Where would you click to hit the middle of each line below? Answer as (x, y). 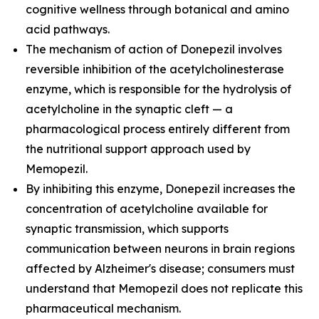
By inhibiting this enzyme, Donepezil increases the (161, 189)
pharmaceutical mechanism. (103, 308)
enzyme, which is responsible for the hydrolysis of (158, 89)
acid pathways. (68, 29)
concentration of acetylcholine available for (147, 209)
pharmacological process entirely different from (158, 129)
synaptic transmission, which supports (127, 229)
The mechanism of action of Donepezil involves (154, 49)
